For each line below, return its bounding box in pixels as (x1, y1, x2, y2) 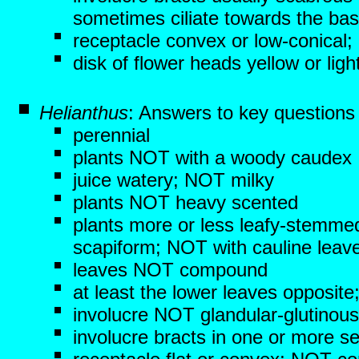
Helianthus (39, 102, 128, 123)
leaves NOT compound (73, 259, 268, 280)
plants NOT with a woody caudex (73, 147, 352, 168)
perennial (73, 124, 150, 146)
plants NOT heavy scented (73, 192, 298, 213)
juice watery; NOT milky (73, 169, 274, 191)
